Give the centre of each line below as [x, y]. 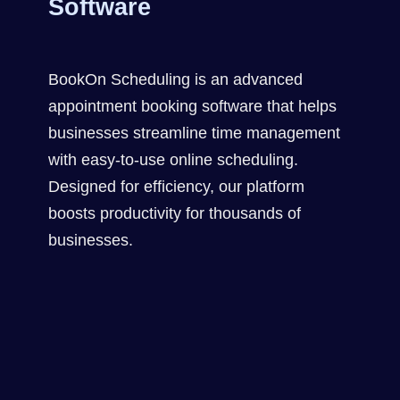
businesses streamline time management [194, 133]
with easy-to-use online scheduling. [173, 159]
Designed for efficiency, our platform [176, 186]
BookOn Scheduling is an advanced [175, 79]
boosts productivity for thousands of [175, 213]
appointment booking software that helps [192, 106]
